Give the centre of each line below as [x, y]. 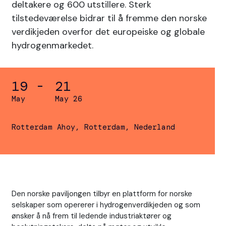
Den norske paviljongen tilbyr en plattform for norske [102, 194]
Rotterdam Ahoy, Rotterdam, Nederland [93, 127]
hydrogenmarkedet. [53, 45]
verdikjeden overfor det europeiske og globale [108, 32]
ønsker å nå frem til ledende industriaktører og [91, 216]
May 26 [69, 99]
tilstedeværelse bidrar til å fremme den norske [109, 18]
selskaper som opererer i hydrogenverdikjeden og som [106, 205]
